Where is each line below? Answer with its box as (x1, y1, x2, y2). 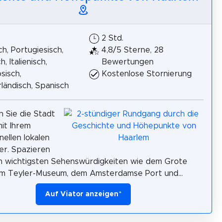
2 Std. (102, 34, 123, 43)
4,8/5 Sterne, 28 (102, 46, 164, 55)
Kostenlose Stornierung (102, 70, 192, 78)
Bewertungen (102, 58, 154, 66)
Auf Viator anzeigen (45, 191, 118, 198)
